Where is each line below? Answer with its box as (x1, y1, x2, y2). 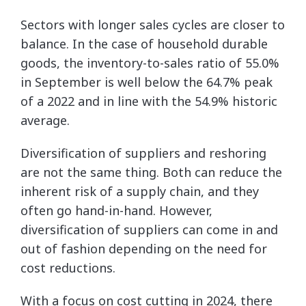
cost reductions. (20, 259, 115, 276)
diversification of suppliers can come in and (20, 221, 278, 238)
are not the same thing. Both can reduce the (20, 163, 282, 180)
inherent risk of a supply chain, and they (20, 182, 259, 199)
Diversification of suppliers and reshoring (20, 144, 266, 161)
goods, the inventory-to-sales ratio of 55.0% (20, 54, 279, 71)
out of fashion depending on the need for (20, 240, 267, 257)
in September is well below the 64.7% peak (20, 73, 273, 90)
